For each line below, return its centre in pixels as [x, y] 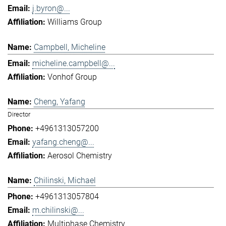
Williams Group [75, 22]
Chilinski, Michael [65, 181]
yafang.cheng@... [63, 142]
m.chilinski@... [58, 210]
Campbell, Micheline [70, 47]
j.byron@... [51, 9]
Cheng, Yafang [60, 102]
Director [19, 114]
